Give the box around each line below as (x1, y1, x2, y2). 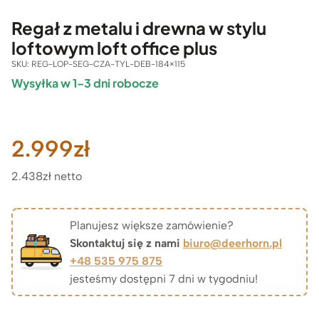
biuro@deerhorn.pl (183, 236, 282, 251)
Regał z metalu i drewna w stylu (11, 17, 266, 39)
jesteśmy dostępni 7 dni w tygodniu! (70, 272, 258, 286)
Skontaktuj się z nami (70, 236, 183, 251)
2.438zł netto (11, 169, 82, 184)
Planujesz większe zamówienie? (70, 219, 234, 233)
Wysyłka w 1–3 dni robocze (11, 75, 159, 91)
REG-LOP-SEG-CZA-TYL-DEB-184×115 (31, 59, 185, 70)
